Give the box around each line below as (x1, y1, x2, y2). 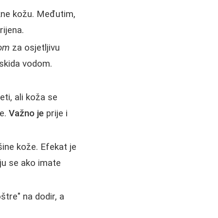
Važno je (9, 108, 44, 119)
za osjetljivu (10, 42, 60, 53)
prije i (44, 108, 68, 119)
